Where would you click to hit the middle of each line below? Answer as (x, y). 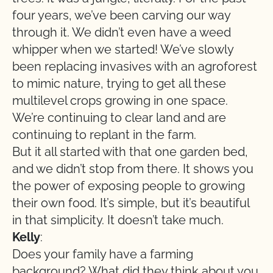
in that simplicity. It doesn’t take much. (118, 220)
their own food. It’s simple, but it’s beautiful (131, 203)
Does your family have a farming (103, 254)
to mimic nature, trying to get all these (119, 83)
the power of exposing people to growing (129, 186)
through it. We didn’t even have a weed (122, 32)
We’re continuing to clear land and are (119, 118)
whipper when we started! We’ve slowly (123, 49)
